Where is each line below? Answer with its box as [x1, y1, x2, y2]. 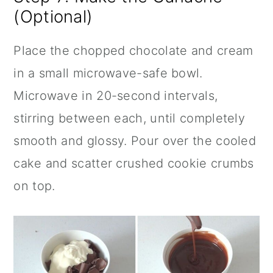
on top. [13, 178, 55, 193]
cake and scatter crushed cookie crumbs [13, 155, 254, 171]
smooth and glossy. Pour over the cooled [13, 133, 257, 148]
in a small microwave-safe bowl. [13, 65, 203, 80]
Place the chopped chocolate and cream [13, 43, 253, 58]
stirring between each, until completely [13, 110, 246, 126]
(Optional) [13, 5, 93, 27]
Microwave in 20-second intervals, [13, 88, 218, 103]
